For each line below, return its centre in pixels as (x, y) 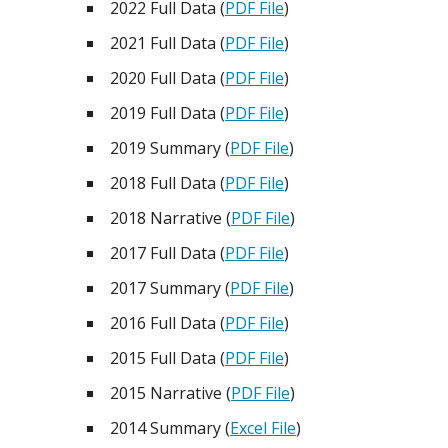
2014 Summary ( (170, 428)
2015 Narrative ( (170, 393)
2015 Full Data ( (167, 358)
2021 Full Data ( (167, 43)
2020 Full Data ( (167, 78)
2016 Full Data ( (167, 323)
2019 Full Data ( (167, 113)
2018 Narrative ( (170, 218)
